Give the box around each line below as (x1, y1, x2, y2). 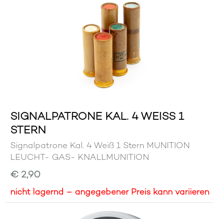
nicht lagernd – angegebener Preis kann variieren (10, 186, 210, 197)
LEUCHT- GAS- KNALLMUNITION (10, 152, 150, 163)
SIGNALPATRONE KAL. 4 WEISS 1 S (10, 109, 184, 123)
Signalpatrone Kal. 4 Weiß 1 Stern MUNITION (10, 140, 190, 151)
